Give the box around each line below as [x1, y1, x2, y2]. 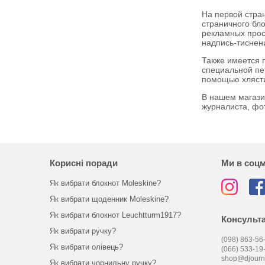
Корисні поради [49, 158, 118, 168]
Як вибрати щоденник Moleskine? [49, 195, 169, 203]
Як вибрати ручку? [49, 227, 116, 235]
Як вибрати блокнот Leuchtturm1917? [49, 211, 181, 219]
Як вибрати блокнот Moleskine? [49, 179, 161, 188]
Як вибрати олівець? [49, 243, 123, 251]
